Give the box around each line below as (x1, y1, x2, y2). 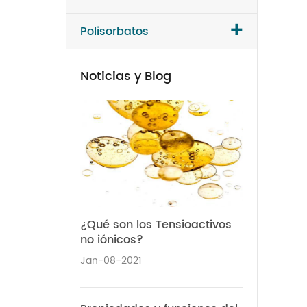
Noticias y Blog (80, 66, 171, 86)
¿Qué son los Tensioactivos (80, 215, 232, 234)
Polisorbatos (80, 23, 149, 40)
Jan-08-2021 (80, 252, 142, 269)
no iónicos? (80, 230, 143, 249)
